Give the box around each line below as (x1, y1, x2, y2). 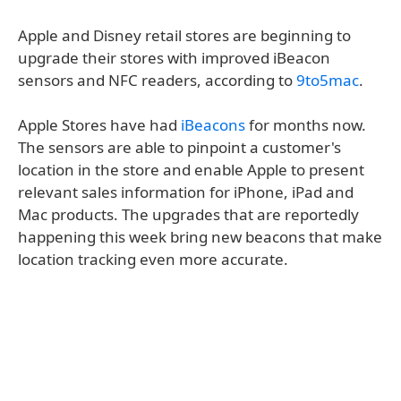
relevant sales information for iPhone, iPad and (18, 182, 354, 202)
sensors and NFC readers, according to (18, 70, 296, 90)
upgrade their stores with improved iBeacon (18, 47, 330, 68)
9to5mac (296, 70, 359, 90)
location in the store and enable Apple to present (18, 159, 364, 180)
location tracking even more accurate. (18, 249, 288, 269)
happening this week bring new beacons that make (18, 226, 382, 247)
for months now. (245, 115, 366, 135)
